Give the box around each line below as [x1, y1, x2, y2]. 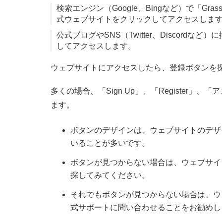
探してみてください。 [70, 170, 150, 179]
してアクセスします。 [56, 41, 136, 50]
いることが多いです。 [70, 139, 150, 148]
